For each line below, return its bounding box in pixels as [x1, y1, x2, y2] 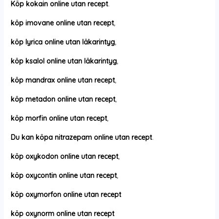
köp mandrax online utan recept [10, 76, 115, 85]
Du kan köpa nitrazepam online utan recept [10, 133, 152, 142]
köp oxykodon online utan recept [10, 152, 118, 161]
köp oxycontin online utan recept [10, 171, 117, 180]
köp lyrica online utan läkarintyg [10, 38, 115, 46]
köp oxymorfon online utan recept [10, 190, 121, 199]
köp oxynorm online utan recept [10, 209, 114, 218]
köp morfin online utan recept [10, 114, 107, 123]
